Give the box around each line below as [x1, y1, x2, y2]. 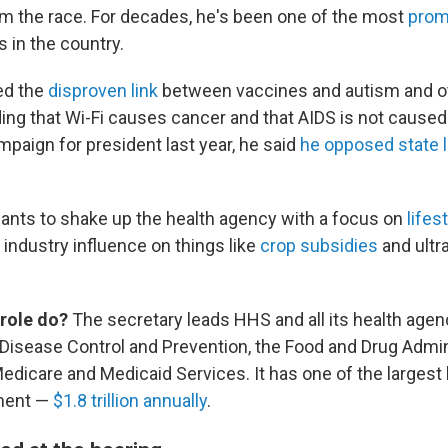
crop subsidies [260, 235, 378, 256]
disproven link [48, 80, 158, 101]
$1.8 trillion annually [53, 390, 207, 411]
